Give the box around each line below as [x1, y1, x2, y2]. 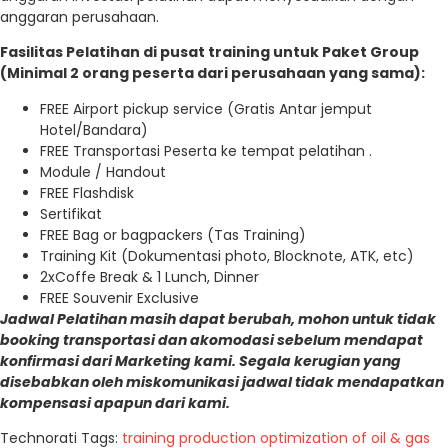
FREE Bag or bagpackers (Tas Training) [40, 224, 306, 245]
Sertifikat [40, 203, 102, 224]
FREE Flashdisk [40, 182, 134, 203]
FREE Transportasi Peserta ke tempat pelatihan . [40, 140, 372, 161]
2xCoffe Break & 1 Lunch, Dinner [40, 266, 259, 287]
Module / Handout [40, 161, 166, 182]
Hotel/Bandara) [40, 119, 148, 140]
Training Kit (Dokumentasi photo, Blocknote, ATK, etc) [40, 245, 414, 266]
